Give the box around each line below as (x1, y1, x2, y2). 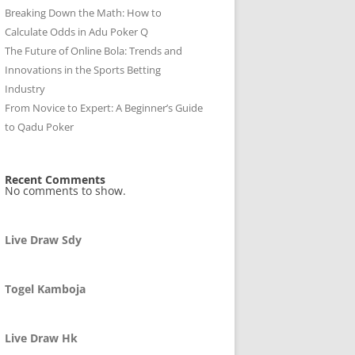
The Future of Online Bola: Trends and (5, 44, 182, 58)
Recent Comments (5, 172, 105, 187)
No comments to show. (5, 183, 126, 198)
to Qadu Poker (5, 120, 74, 134)
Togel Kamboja (5, 281, 86, 296)
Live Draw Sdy (5, 232, 82, 247)
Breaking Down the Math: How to (5, 6, 162, 20)
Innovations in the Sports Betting (5, 63, 161, 77)
